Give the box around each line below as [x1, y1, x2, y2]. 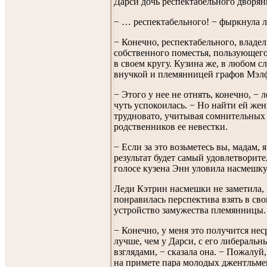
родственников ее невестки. [114, 121, 228, 132]
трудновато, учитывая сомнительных [114, 110, 265, 121]
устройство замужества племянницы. [114, 204, 266, 215]
